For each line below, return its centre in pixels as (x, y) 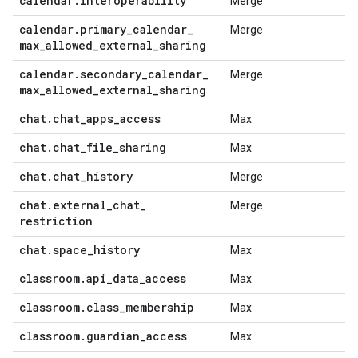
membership (160, 307)
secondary (111, 74)
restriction (56, 221)
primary (103, 29)
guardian (113, 336)
